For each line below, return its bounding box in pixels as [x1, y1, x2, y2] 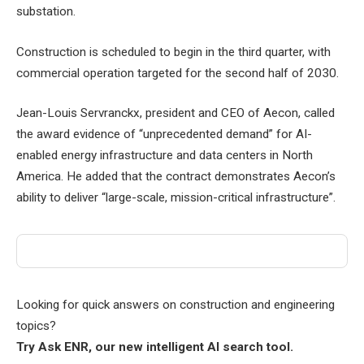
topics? [16, 318, 56, 334]
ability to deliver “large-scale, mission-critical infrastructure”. [16, 190, 336, 206]
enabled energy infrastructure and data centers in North [16, 148, 313, 163]
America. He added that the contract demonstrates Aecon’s [16, 169, 336, 184]
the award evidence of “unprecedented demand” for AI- [16, 127, 312, 142]
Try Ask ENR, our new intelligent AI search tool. [16, 340, 293, 355]
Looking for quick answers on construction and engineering [16, 297, 335, 313]
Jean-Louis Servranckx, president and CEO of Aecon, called [16, 106, 335, 121]
